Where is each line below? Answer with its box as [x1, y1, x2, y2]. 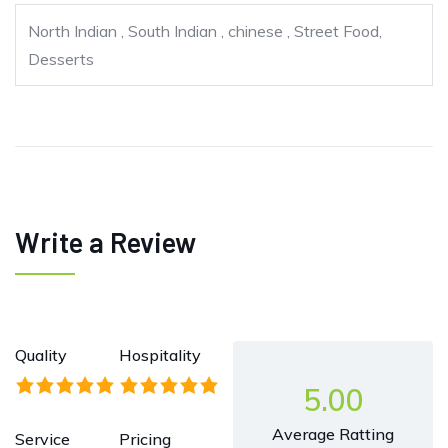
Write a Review [15, 225, 196, 260]
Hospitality [119, 345, 201, 366]
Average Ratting [272, 424, 394, 445]
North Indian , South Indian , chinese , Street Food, [28, 21, 382, 42]
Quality [15, 345, 67, 366]
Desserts [28, 49, 94, 70]
